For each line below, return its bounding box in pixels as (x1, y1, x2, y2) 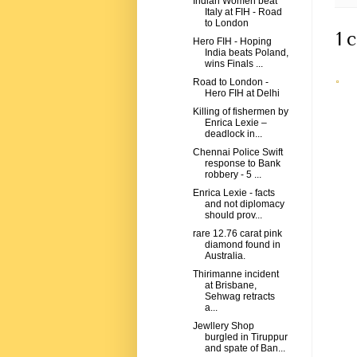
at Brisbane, (204, 280, 257, 292)
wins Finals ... (204, 58, 263, 70)
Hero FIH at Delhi (204, 88, 280, 100)
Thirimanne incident (192, 269, 279, 280)
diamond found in (204, 239, 280, 251)
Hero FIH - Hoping (192, 36, 272, 48)
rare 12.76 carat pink (192, 228, 282, 240)
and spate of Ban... (204, 343, 285, 355)
